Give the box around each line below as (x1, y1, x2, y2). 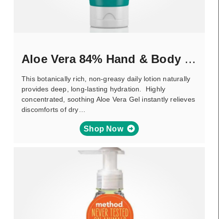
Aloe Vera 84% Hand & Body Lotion (184, 52, 197, 66)
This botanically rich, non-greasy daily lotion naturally (22, 75, 191, 83)
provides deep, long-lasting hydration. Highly (22, 85, 166, 93)
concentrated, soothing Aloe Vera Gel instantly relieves (22, 95, 196, 103)
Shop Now (84, 124, 123, 133)
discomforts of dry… (22, 106, 86, 113)
